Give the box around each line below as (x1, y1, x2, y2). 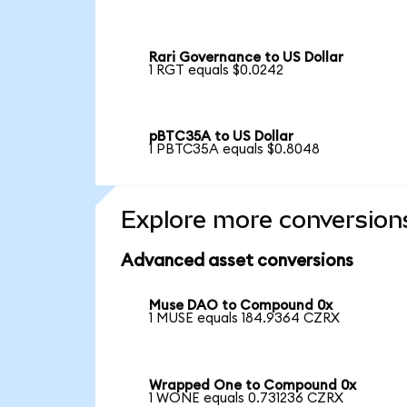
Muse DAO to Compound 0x (149, 299, 333, 313)
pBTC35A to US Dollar (149, 130, 294, 144)
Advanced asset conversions (120, 253, 353, 271)
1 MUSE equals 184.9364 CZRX (149, 312, 341, 326)
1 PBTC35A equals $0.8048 (149, 143, 321, 157)
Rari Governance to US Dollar (149, 50, 344, 65)
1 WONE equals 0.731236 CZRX (149, 391, 344, 405)
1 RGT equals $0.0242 (149, 63, 284, 77)
